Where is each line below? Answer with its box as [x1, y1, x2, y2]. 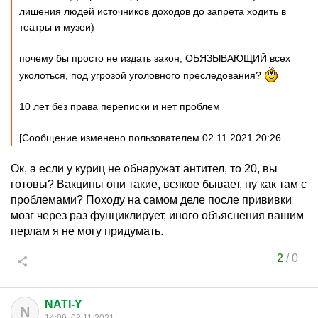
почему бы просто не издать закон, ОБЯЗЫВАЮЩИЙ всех [19, 53, 290, 64]
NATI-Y [45, 298, 82, 310]
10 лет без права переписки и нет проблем [19, 101, 220, 112]
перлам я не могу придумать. [11, 225, 163, 237]
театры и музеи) [19, 21, 94, 33]
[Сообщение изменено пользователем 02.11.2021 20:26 [19, 132, 281, 143]
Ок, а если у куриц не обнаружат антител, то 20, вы [11, 163, 278, 175]
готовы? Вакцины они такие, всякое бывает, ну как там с [11, 178, 307, 190]
